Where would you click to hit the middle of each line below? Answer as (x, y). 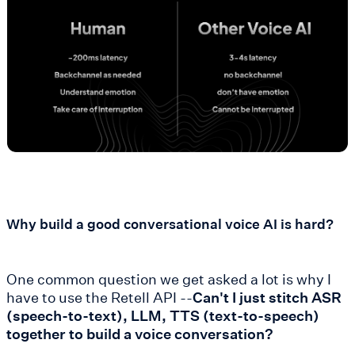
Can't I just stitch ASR (267, 297)
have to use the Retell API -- (99, 297)
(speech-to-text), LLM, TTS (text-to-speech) (163, 315)
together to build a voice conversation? (140, 333)
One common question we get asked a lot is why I (169, 279)
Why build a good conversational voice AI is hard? (170, 223)
